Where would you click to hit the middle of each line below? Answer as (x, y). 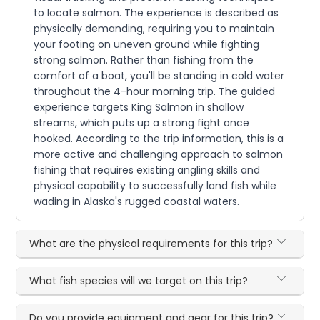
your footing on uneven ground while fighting (147, 44)
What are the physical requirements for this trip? (151, 244)
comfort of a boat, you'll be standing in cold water (159, 76)
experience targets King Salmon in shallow (139, 107)
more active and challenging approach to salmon (159, 154)
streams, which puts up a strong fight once (142, 123)
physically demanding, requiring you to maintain (154, 29)
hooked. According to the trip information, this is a (159, 139)
